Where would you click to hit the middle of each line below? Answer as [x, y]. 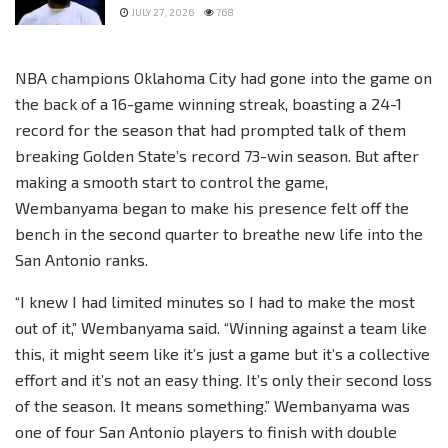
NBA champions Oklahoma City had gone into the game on [223, 78]
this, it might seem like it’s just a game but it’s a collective [222, 354]
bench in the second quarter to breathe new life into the [219, 234]
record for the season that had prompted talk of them [210, 130]
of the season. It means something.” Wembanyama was [212, 406]
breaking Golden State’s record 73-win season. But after [217, 156]
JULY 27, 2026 [161, 11]
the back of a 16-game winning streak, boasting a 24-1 [208, 104]
